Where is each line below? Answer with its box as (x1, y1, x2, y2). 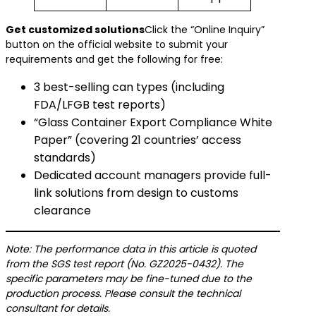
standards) (34, 150, 96, 166)
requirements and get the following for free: (6, 52, 223, 66)
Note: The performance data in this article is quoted (6, 242, 256, 256)
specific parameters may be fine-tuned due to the (6, 272, 252, 286)
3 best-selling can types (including (34, 79, 224, 95)
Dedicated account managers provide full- (34, 167, 272, 183)
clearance (34, 202, 91, 219)
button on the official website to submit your (6, 37, 228, 51)
